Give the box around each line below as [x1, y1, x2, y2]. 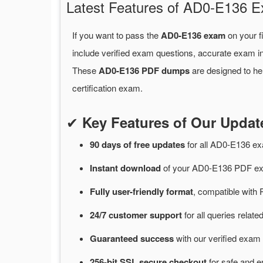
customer [109, 208, 150, 222]
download [120, 161, 163, 175]
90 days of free [90, 138, 152, 151]
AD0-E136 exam [161, 29, 225, 42]
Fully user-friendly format [90, 185, 193, 198]
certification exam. [72, 82, 143, 95]
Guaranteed [90, 232, 140, 245]
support [150, 208, 184, 222]
